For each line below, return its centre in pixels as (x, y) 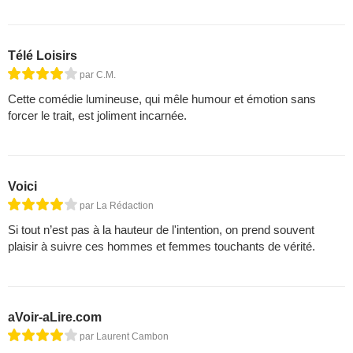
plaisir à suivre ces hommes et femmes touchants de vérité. (162, 246)
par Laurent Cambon (124, 336)
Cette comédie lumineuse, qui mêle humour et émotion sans (162, 98)
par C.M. (98, 74)
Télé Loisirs (43, 55)
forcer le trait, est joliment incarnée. (97, 115)
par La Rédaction (117, 205)
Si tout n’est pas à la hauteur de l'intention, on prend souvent (161, 229)
